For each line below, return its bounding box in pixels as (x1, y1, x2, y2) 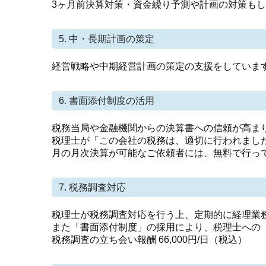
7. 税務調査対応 (59, 182, 126, 193)
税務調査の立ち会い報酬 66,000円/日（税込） (52, 235, 247, 245)
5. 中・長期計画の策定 (59, 34, 154, 45)
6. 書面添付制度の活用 (59, 96, 154, 106)
